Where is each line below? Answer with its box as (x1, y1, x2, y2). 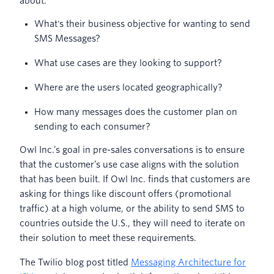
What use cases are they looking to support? (34, 58, 226, 68)
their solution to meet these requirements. (20, 233, 196, 243)
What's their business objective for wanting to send (34, 19, 250, 29)
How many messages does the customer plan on (34, 107, 237, 117)
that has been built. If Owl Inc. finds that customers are (20, 174, 250, 185)
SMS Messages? (34, 34, 100, 44)
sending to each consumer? (34, 122, 150, 132)
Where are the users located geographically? (34, 83, 223, 93)
